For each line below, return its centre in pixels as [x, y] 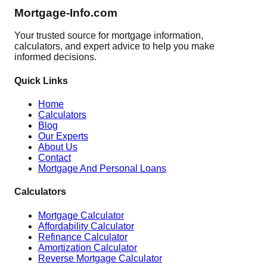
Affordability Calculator [86, 226]
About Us [58, 147]
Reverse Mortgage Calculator [100, 258]
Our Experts [63, 136]
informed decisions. [55, 57]
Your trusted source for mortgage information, [109, 36]
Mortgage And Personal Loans [102, 168]
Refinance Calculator [83, 237]
